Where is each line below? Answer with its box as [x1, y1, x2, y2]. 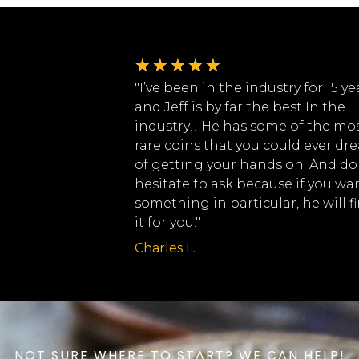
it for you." [134, 215, 200, 231]
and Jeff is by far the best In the [134, 99, 345, 115]
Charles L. [134, 240, 196, 256]
